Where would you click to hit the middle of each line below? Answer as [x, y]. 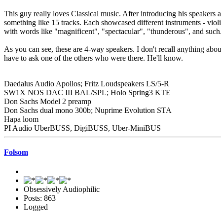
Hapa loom [21, 119]
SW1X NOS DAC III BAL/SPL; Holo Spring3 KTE [87, 92]
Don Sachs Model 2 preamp [48, 101]
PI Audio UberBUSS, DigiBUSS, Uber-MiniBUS [82, 128]
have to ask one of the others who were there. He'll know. [93, 58]
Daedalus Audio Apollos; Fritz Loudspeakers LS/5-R [87, 83]
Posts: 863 [40, 198]
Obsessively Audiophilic [62, 189]
